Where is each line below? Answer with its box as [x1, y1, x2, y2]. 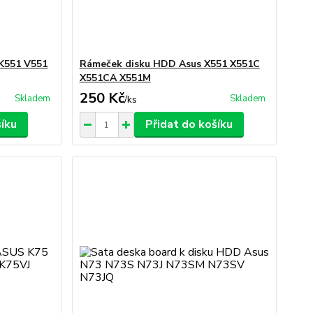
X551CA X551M [79, 71, 151, 85]
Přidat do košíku [145, 117, 233, 132]
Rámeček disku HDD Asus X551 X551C [79, 57, 260, 71]
